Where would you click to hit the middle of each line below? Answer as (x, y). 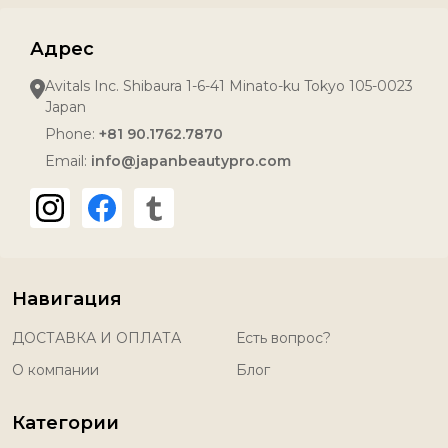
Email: (68, 161)
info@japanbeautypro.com (191, 161)
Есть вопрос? (283, 338)
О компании (55, 370)
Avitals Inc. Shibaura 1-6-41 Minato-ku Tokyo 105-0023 (229, 86)
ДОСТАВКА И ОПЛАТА (96, 338)
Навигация (67, 299)
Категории (65, 423)
